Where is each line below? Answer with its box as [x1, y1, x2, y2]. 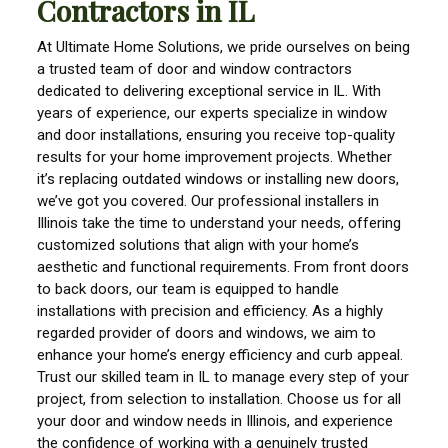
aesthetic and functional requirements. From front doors [37, 257, 410, 276]
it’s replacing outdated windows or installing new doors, [37, 169, 400, 188]
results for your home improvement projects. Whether [37, 147, 393, 166]
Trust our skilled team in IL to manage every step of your [37, 367, 410, 386]
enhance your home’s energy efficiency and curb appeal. [37, 345, 404, 364]
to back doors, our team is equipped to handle [37, 279, 340, 298]
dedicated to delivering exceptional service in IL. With [37, 81, 382, 100]
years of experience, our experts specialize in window [37, 103, 388, 122]
